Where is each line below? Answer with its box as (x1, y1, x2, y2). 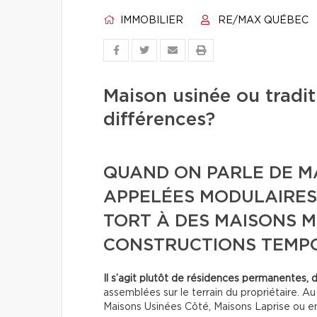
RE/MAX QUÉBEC (215, 16, 309, 25)
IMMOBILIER (117, 16, 183, 25)
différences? (103, 110, 215, 129)
